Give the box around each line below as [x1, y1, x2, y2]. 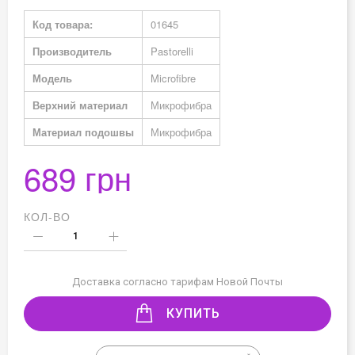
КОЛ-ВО [24, 208, 71, 224]
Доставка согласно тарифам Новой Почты [72, 275, 283, 288]
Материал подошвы [32, 124, 134, 139]
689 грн [24, 154, 132, 200]
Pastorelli [151, 43, 193, 59]
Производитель [32, 43, 112, 59]
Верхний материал [32, 97, 128, 113]
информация [23, 21, 83, 37]
